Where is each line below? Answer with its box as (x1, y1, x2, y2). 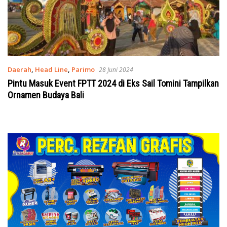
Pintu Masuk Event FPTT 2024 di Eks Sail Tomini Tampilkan (8, 78, 219, 89)
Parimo (71, 64, 95, 74)
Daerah (8, 64, 31, 74)
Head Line (35, 64, 68, 74)
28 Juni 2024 (99, 65, 133, 74)
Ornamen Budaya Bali (8, 89, 84, 100)
